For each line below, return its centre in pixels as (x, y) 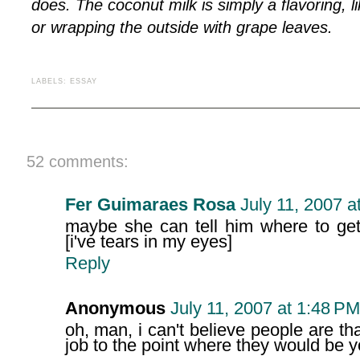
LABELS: (50, 82)
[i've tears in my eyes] (148, 242)
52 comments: (77, 162)
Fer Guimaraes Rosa (150, 205)
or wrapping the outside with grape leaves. (184, 28)
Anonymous (115, 309)
